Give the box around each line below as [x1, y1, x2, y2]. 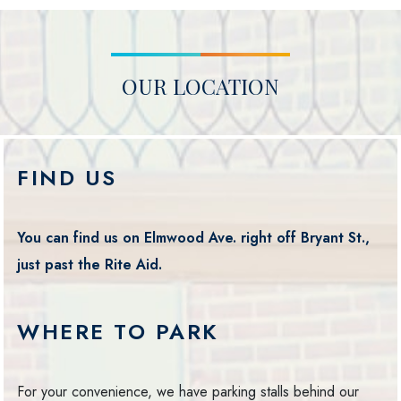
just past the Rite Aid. [17, 254, 162, 275]
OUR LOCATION [122, 72, 279, 100]
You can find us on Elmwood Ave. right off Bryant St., [17, 227, 370, 248]
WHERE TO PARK [17, 316, 219, 347]
